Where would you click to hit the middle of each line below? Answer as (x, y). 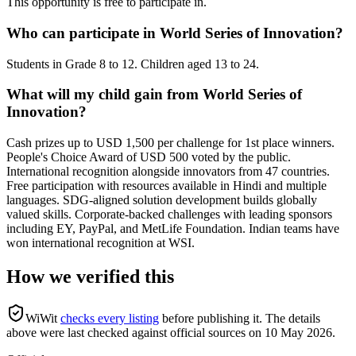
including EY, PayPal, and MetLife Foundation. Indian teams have (173, 229)
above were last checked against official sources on (134, 332)
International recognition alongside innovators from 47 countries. (168, 172)
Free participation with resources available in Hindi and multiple (166, 186)
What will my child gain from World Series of (154, 95)
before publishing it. (212, 318)
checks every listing (110, 318)
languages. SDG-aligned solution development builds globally (162, 200)
